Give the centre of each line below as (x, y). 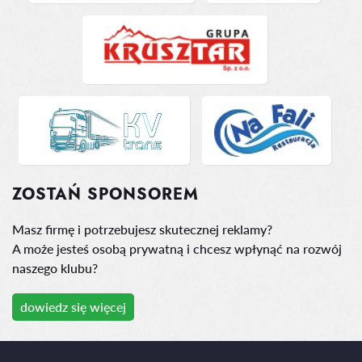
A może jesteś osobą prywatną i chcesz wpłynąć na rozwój (177, 248)
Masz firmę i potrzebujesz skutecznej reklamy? (142, 229)
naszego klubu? (55, 268)
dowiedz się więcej (73, 307)
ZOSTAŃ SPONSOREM (105, 194)
